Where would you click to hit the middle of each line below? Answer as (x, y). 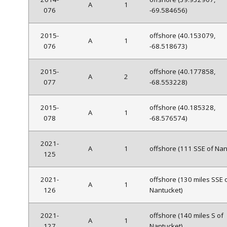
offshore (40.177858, (182, 72)
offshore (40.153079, (182, 36)
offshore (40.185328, (182, 108)
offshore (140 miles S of (186, 216)
